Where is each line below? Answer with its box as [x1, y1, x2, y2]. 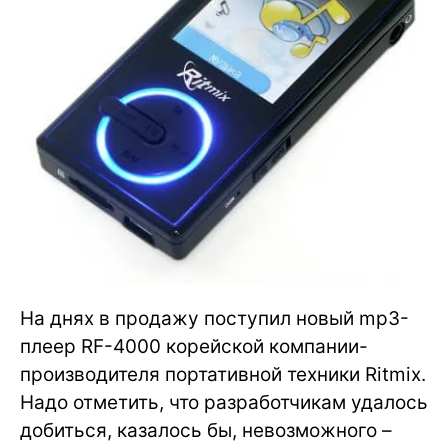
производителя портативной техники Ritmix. [20, 362, 426, 386]
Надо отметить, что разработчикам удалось [20, 390, 428, 414]
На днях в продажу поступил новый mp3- [20, 306, 409, 330]
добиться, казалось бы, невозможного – [20, 418, 392, 442]
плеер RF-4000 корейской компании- [20, 334, 368, 358]
